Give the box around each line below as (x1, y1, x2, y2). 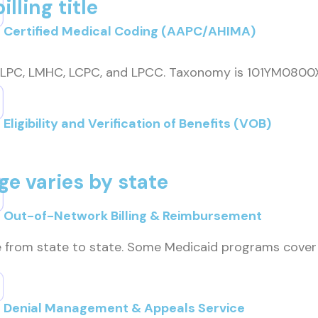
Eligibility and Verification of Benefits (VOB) (4, 115, 271, 132)
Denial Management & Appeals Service (4, 300, 245, 317)
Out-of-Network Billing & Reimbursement (4, 207, 262, 224)
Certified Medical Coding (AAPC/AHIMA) (4, 23, 256, 40)
